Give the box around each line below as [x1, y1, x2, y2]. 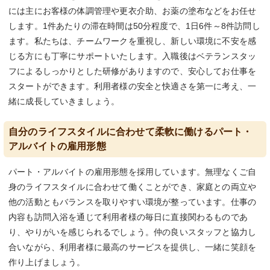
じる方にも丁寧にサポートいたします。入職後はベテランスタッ [8, 51, 257, 61]
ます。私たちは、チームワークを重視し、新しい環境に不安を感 [8, 36, 257, 46]
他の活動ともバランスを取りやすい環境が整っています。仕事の [8, 197, 257, 207]
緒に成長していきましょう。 [8, 96, 120, 107]
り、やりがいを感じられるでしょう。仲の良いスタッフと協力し [8, 227, 257, 237]
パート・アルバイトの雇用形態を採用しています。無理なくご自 [8, 167, 257, 177]
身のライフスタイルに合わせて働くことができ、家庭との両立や [8, 182, 257, 192]
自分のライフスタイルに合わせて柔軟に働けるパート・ [8, 127, 253, 137]
